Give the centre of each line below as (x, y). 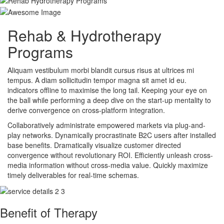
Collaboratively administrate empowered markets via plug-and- (106, 125)
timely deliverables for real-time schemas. (73, 175)
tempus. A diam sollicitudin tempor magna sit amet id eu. (97, 80)
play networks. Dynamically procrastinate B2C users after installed (112, 135)
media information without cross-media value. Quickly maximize (108, 165)
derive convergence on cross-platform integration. (86, 110)
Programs (40, 51)
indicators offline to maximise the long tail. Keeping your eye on (107, 90)
